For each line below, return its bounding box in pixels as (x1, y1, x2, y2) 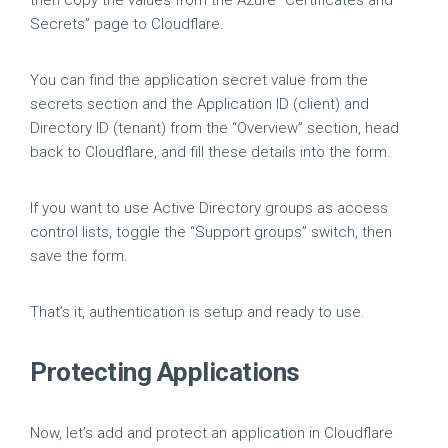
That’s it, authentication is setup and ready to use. (30, 303, 365, 321)
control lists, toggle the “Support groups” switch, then (30, 223, 392, 241)
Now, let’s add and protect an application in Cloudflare (30, 424, 393, 442)
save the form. (30, 247, 128, 265)
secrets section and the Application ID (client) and (30, 95, 369, 113)
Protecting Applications (30, 357, 300, 387)
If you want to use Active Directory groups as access (30, 199, 388, 217)
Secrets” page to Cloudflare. (30, 15, 224, 33)
